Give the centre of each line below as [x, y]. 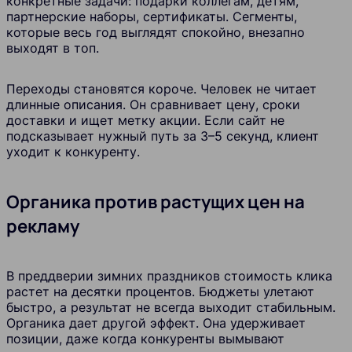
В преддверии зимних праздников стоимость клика [169, 276]
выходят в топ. [53, 48]
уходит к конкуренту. [73, 151]
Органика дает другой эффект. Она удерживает [156, 323]
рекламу [43, 226]
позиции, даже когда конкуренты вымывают [145, 339]
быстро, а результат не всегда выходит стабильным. [171, 308]
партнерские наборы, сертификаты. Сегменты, [152, 16]
